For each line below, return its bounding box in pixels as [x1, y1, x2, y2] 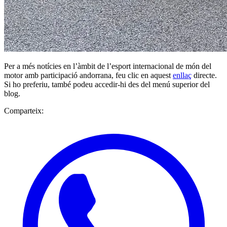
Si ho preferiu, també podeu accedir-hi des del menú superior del [4, 80, 210, 89]
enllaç [173, 70, 192, 80]
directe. [192, 70, 217, 80]
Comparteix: [4, 106, 44, 115]
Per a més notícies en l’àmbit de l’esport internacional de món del [4, 61, 211, 70]
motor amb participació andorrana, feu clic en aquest [4, 70, 173, 80]
